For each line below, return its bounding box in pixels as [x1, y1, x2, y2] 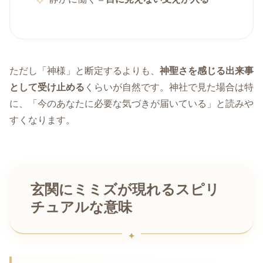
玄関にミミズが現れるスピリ [31, 182, 220, 198]
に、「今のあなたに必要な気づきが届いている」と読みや [9, 99, 254, 109]
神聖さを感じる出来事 [160, 66, 254, 76]
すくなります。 [9, 115, 75, 126]
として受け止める [9, 82, 85, 93]
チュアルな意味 [31, 200, 132, 215]
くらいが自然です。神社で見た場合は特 [85, 82, 254, 93]
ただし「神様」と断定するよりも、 [9, 66, 160, 76]
